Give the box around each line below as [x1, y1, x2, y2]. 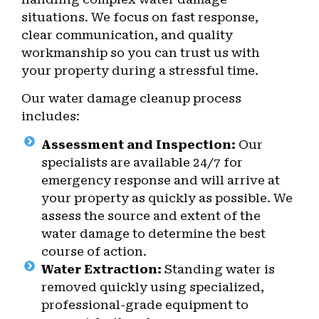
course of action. [41, 244, 147, 258]
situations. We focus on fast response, [21, 9, 258, 24]
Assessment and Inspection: [41, 137, 236, 152]
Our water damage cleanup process [21, 91, 241, 106]
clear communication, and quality [21, 27, 233, 42]
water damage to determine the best [41, 226, 266, 241]
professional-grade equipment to [41, 297, 249, 312]
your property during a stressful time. [21, 63, 258, 78]
